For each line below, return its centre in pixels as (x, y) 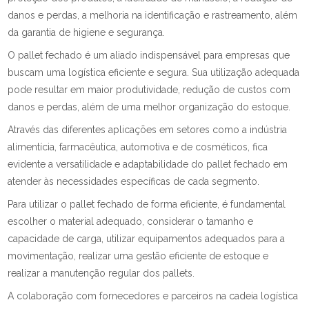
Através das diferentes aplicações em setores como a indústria (148, 130)
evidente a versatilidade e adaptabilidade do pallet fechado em (148, 164)
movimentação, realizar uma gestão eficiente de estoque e (138, 256)
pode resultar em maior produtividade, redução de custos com (149, 90)
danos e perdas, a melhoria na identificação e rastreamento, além (153, 15)
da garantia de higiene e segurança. (87, 32)
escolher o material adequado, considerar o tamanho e (131, 221)
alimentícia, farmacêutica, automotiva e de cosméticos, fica (138, 147)
